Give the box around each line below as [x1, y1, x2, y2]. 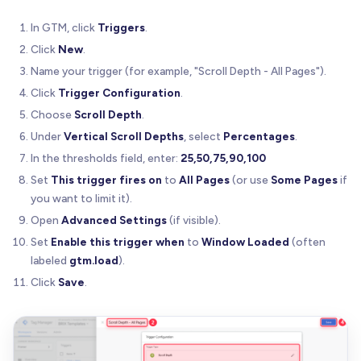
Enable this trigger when [51, 234, 185, 248]
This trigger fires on [51, 172, 162, 186]
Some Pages [271, 172, 338, 186]
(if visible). [167, 213, 221, 226]
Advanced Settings [61, 213, 167, 226]
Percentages [223, 129, 295, 143]
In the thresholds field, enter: [31, 151, 180, 164]
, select [184, 129, 223, 143]
